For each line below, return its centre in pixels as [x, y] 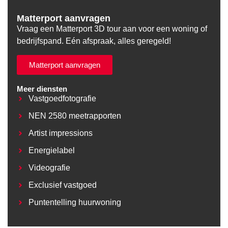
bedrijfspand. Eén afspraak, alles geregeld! [94, 41]
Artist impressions [60, 133]
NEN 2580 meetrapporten [75, 116]
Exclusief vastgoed [62, 185]
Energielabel [51, 150]
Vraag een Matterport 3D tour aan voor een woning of [112, 29]
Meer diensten [42, 89]
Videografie [49, 167]
